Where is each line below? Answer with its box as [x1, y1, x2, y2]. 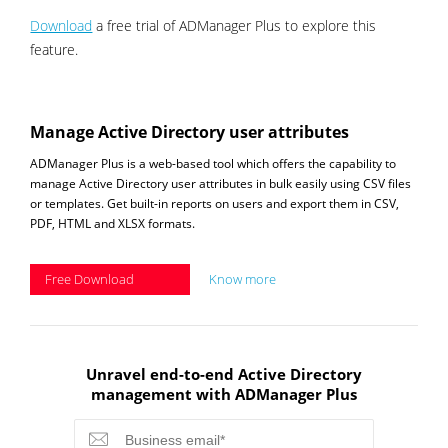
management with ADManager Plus [90, 383, 357, 404]
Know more [209, 269, 277, 288]
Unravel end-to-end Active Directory [85, 363, 362, 384]
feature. [30, 39, 79, 59]
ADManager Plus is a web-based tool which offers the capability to [30, 154, 397, 172]
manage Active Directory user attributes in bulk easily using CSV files [30, 174, 412, 192]
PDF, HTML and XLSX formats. [30, 214, 196, 232]
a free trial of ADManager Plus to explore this [92, 15, 377, 35]
